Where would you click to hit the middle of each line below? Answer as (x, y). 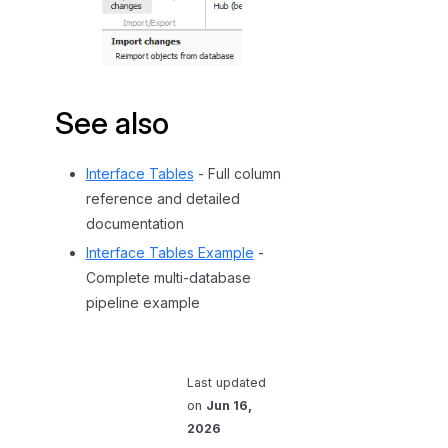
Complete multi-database (168, 277)
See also (112, 122)
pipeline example (142, 302)
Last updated (226, 382)
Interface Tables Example (169, 252)
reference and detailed (162, 198)
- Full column (237, 173)
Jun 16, (228, 405)
